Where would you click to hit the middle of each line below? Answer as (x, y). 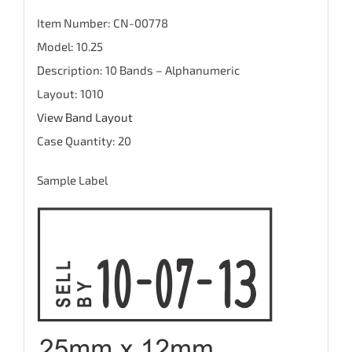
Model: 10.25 (70, 46)
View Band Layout (84, 117)
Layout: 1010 (70, 93)
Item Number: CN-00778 (102, 22)
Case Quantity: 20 (84, 140)
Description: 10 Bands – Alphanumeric (138, 70)
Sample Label (72, 180)
